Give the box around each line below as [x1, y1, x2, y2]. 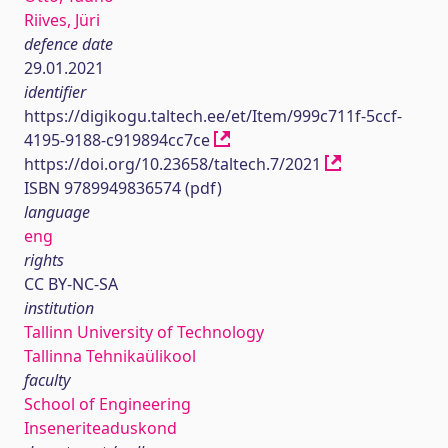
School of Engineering [24, 393, 191, 415]
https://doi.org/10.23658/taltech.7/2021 [24, 153, 325, 175]
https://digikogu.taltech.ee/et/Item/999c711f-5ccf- [24, 105, 402, 127]
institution [24, 297, 94, 319]
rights [24, 249, 64, 271]
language [24, 201, 90, 223]
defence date [24, 33, 113, 55]
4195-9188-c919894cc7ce [24, 129, 214, 151]
